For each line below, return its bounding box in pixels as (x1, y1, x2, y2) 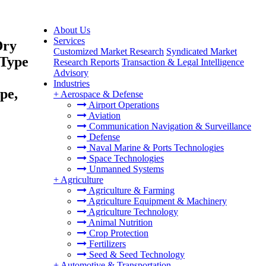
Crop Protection (87, 228, 148, 238)
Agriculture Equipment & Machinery (87, 196, 227, 206)
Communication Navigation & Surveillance (87, 121, 251, 131)
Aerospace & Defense (61, 89, 143, 99)
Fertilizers (87, 239, 126, 249)
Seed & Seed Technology (87, 249, 185, 259)
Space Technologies (87, 153, 164, 163)
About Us (53, 25, 90, 35)
